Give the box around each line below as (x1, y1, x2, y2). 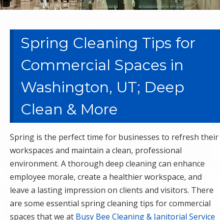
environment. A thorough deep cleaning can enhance (10, 158, 205, 169)
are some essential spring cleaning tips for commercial (10, 197, 211, 209)
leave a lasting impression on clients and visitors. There (10, 184, 214, 195)
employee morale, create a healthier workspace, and (10, 171, 202, 182)
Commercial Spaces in (21, 55, 184, 74)
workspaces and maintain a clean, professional (10, 144, 182, 156)
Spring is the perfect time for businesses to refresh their (10, 131, 219, 142)
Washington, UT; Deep (21, 78, 184, 96)
